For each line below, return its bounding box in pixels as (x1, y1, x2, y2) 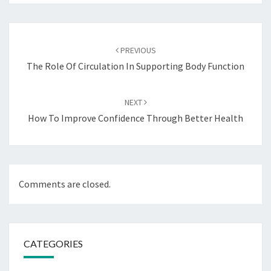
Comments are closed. (19, 178, 111, 191)
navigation (8, 38, 70, 54)
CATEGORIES (24, 238, 83, 250)
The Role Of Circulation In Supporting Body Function (27, 60, 244, 73)
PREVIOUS (118, 45, 156, 56)
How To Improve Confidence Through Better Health (28, 112, 243, 125)
